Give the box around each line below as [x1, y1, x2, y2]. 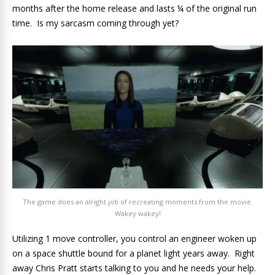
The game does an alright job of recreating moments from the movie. [22, 197, 253, 207]
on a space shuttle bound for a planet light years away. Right [12, 247, 255, 260]
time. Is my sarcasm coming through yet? [12, 17, 179, 29]
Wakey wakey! [114, 209, 161, 219]
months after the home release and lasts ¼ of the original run [12, 2, 257, 14]
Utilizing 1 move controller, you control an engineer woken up [12, 233, 257, 245]
